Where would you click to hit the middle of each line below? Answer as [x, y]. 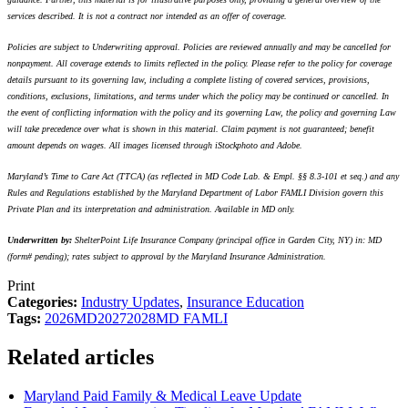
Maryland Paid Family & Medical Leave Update [163, 395]
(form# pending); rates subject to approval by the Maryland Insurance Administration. [167, 257]
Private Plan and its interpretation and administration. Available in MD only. [151, 209]
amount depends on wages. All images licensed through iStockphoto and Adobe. [155, 146]
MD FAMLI [192, 319]
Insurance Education [245, 302]
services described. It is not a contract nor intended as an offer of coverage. [147, 16]
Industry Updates [130, 302]
